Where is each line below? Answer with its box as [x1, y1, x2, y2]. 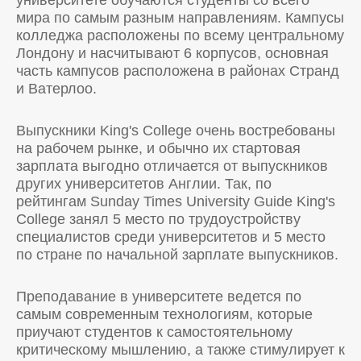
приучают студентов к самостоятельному [16, 324, 293, 340]
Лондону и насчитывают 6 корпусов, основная [16, 45, 329, 61]
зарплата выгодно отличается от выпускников [16, 158, 328, 174]
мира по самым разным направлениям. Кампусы [16, 10, 344, 26]
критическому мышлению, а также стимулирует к [16, 342, 345, 358]
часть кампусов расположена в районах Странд [16, 63, 339, 79]
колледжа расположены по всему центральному [16, 27, 344, 44]
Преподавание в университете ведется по [16, 288, 301, 305]
